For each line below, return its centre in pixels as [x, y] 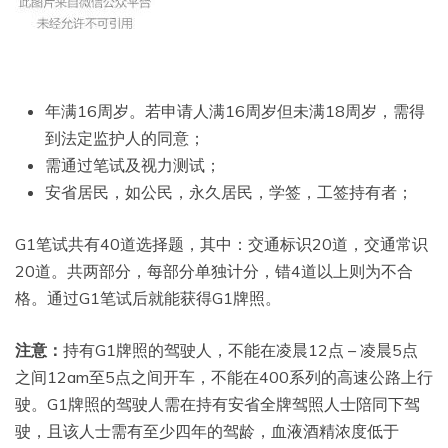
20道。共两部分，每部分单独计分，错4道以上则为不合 [214, 271]
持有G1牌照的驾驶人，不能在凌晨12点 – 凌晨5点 [240, 350]
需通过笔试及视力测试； [133, 165]
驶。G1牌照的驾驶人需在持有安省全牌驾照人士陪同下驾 [217, 404]
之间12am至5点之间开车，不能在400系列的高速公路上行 [224, 377]
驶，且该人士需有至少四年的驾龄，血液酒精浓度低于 [207, 431]
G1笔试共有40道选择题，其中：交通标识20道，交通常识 [221, 244]
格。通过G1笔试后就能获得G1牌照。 [148, 298]
